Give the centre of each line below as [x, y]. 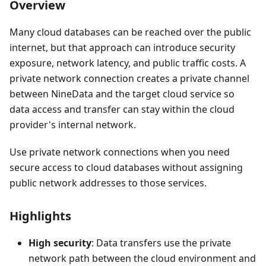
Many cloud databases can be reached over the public [130, 32]
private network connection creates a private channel [129, 79]
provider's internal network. [73, 125]
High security [60, 243]
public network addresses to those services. [108, 183]
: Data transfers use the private [161, 243]
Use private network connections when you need [120, 152]
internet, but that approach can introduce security [122, 48]
